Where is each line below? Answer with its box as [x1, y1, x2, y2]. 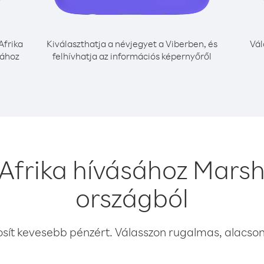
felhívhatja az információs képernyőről [52, 50, 212, 62]
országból [75, 181, 189, 214]
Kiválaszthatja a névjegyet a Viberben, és [47, 38, 217, 49]
